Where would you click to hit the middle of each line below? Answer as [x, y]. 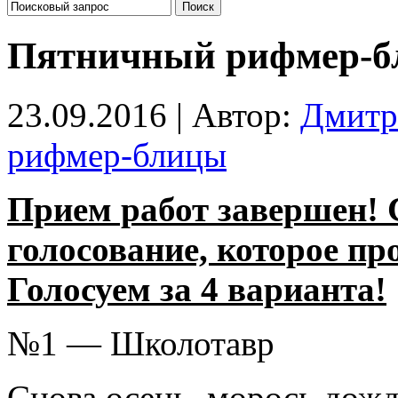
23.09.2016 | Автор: [154, 115]
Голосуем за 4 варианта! [197, 289]
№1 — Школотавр [141, 343]
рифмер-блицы [117, 155]
